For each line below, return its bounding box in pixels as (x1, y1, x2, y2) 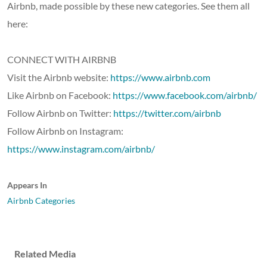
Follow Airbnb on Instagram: (7, 125, 123, 136)
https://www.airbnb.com (110, 71, 210, 83)
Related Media (14, 247, 76, 259)
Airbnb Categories (7, 195, 75, 206)
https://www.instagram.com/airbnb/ (7, 142, 155, 154)
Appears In (7, 179, 47, 190)
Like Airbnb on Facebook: (7, 89, 113, 101)
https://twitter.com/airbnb (113, 107, 221, 119)
